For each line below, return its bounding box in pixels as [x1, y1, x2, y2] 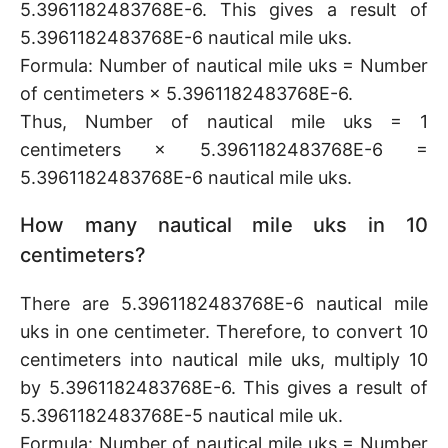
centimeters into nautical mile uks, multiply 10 [20, 349, 428, 370]
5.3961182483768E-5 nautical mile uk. [20, 405, 343, 426]
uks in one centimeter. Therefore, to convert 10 [20, 321, 428, 342]
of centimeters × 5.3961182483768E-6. [20, 83, 353, 104]
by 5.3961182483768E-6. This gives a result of [20, 377, 428, 398]
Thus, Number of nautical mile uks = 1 [20, 111, 428, 132]
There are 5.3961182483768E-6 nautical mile [20, 293, 428, 314]
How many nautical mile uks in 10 [20, 213, 428, 237]
